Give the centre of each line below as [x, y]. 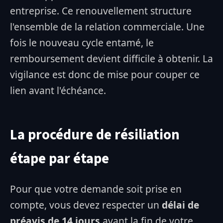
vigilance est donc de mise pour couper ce [105, 75]
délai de [180, 205]
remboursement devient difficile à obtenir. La [111, 59]
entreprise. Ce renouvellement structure [101, 11]
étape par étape [59, 159]
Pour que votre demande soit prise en [96, 189]
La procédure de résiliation [95, 135]
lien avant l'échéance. [58, 91]
